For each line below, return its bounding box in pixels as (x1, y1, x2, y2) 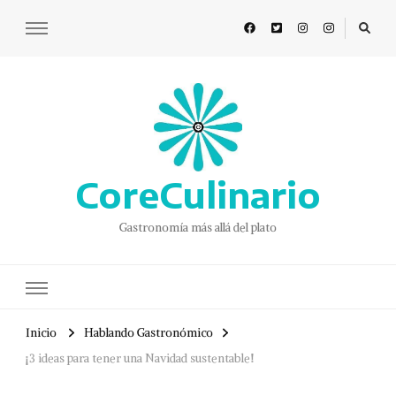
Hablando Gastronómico (84, 325, 213, 341)
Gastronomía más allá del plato (119, 220, 277, 236)
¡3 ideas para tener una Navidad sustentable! (26, 351, 254, 367)
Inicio (26, 325, 57, 341)
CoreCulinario (75, 172, 321, 217)
